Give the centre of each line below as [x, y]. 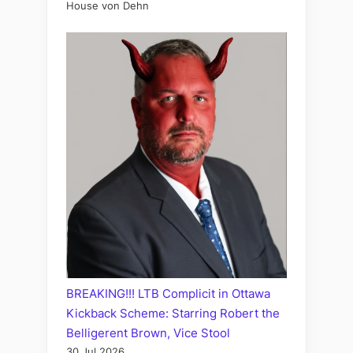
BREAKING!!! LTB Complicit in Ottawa [168, 294]
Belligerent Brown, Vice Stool [148, 333]
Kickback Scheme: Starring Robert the [173, 314]
